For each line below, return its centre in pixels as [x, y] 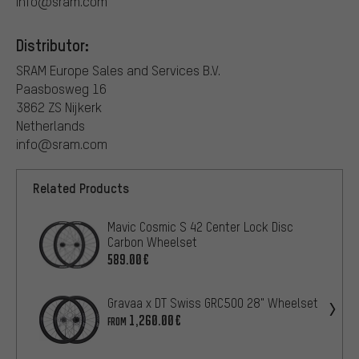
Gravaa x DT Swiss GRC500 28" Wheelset [213, 303]
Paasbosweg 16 [61, 89]
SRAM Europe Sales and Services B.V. [118, 71]
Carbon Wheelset [152, 242]
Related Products [81, 188]
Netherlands [50, 126]
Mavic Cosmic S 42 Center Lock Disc [200, 227]
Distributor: [52, 45]
